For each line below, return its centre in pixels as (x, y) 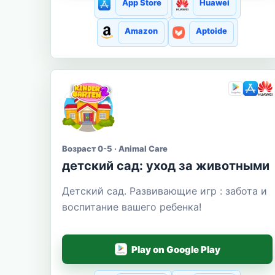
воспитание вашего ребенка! (132, 207)
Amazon (141, 31)
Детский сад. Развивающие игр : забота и (165, 191)
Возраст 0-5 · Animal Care (115, 149)
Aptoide (211, 31)
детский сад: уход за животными (166, 166)
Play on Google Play (176, 249)
